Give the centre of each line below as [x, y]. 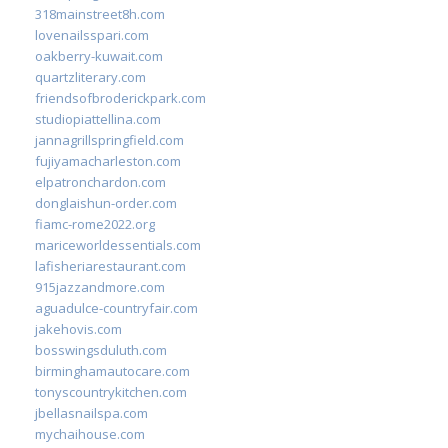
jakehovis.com [78, 328]
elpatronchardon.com [100, 181]
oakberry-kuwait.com [99, 55]
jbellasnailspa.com [91, 412]
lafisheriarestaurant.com [110, 265]
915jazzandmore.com [100, 286]
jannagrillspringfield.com [109, 139]
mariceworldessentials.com [118, 244]
